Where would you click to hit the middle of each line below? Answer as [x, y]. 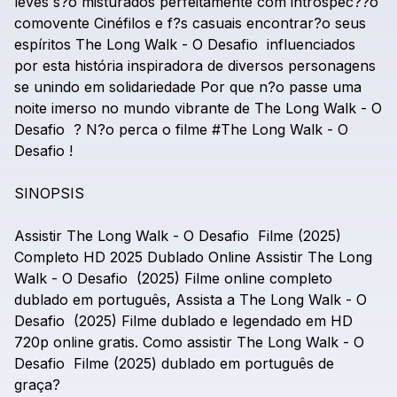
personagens [332, 66]
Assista [199, 300]
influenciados [311, 44]
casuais [217, 23]
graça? [37, 385]
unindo [57, 87]
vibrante [202, 108]
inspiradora [165, 66]
